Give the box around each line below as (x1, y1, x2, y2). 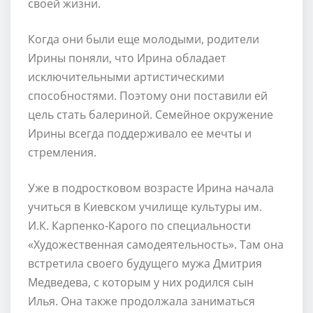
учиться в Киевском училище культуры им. (28, 198, 262, 214)
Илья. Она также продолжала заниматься (28, 293, 255, 309)
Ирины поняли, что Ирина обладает (28, 50, 226, 66)
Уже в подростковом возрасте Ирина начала (28, 180, 274, 196)
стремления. (28, 144, 96, 160)
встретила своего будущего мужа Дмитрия (28, 255, 262, 271)
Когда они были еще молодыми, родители (28, 31, 259, 47)
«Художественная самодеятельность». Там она (28, 236, 284, 252)
